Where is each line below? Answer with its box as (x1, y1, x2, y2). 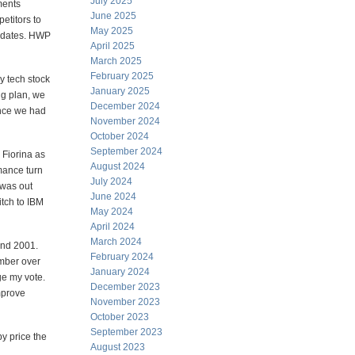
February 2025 (90, 71, 154, 82)
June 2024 (90, 191, 136, 202)
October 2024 (90, 131, 149, 142)
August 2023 (90, 342, 145, 353)
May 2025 (90, 25, 133, 36)
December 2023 (90, 281, 160, 292)
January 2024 (90, 266, 150, 277)
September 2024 (90, 146, 162, 157)
